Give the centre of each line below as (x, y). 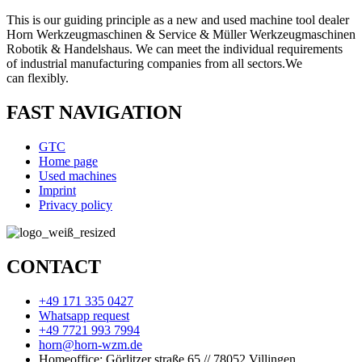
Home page (68, 161)
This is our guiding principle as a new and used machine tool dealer (178, 20)
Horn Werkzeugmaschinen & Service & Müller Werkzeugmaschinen (181, 35)
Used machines (78, 176)
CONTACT (54, 266)
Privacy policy (76, 205)
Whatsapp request (84, 315)
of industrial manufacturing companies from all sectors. (146, 64)
